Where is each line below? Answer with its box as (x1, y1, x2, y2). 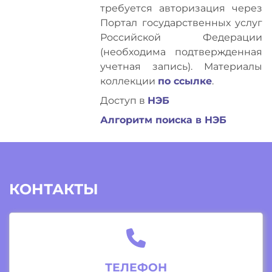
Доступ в (100, 95, 148, 106)
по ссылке (158, 75, 212, 87)
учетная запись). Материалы (100, 61, 262, 72)
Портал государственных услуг (100, 17, 262, 29)
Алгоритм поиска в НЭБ (100, 114, 227, 126)
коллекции (100, 75, 158, 87)
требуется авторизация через (100, 2, 262, 14)
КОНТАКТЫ (9, 180, 98, 198)
